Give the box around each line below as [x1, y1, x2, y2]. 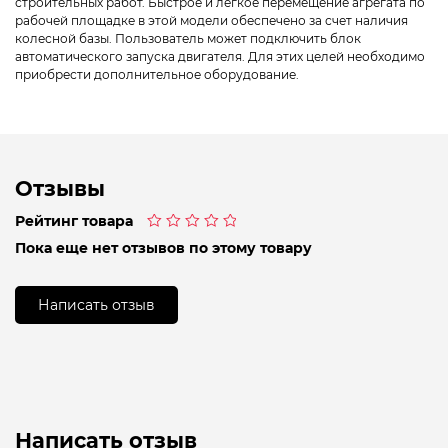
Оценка [146, 234, 192, 249]
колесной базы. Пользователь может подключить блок [15, 31, 361, 47]
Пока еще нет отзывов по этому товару [15, 240, 312, 257]
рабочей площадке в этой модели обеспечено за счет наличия [15, 13, 408, 29]
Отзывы [15, 175, 105, 201]
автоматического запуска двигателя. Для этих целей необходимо [15, 49, 425, 65]
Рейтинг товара [15, 213, 133, 230]
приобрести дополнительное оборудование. [15, 67, 299, 83]
